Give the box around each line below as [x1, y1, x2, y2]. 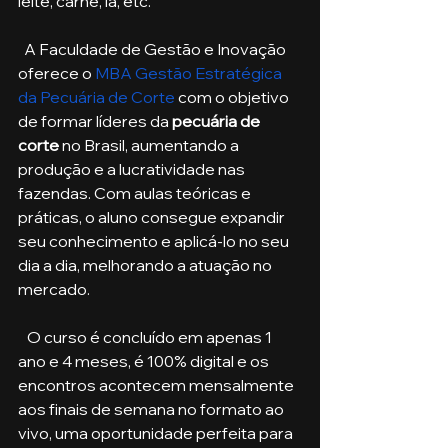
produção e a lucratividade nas [18, 159, 248, 180]
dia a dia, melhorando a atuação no [18, 255, 275, 276]
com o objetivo [175, 87, 292, 108]
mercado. [18, 279, 93, 300]
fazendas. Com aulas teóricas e [18, 183, 254, 204]
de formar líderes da [18, 111, 172, 132]
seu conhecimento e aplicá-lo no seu [18, 231, 292, 252]
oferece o [18, 63, 95, 84]
